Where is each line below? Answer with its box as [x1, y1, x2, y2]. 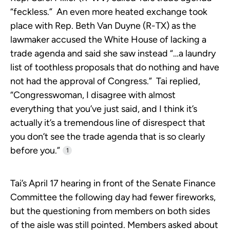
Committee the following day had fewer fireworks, [10, 191, 216, 203]
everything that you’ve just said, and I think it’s [10, 103, 197, 115]
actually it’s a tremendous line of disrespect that [10, 117, 205, 129]
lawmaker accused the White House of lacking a [10, 34, 206, 46]
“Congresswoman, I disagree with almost [10, 89, 176, 101]
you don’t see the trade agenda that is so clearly [10, 131, 205, 143]
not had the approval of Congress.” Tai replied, [10, 75, 200, 87]
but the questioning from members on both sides [10, 205, 210, 217]
